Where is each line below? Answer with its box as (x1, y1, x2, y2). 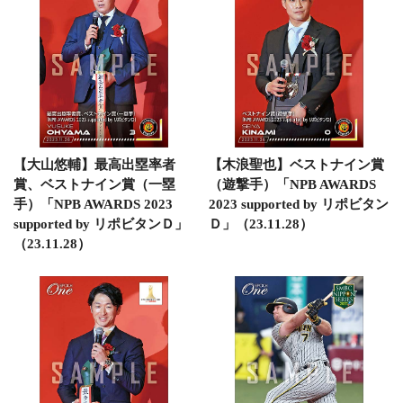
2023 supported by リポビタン (208, 196, 389, 211)
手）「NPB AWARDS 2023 (13, 196, 173, 211)
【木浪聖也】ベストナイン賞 (208, 157, 384, 172)
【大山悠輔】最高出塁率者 (13, 157, 175, 172)
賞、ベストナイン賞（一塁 (13, 176, 175, 192)
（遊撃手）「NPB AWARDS (208, 176, 376, 192)
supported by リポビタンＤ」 (13, 216, 188, 231)
